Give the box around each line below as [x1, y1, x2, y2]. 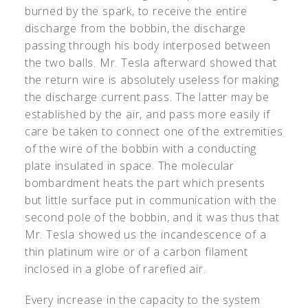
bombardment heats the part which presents [24, 175, 265, 190]
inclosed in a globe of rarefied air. [24, 261, 206, 276]
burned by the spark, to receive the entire [24, 3, 247, 19]
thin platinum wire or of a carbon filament [24, 243, 248, 259]
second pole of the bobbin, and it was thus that [24, 209, 280, 225]
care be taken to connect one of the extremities [24, 123, 283, 139]
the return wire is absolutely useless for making [24, 71, 280, 87]
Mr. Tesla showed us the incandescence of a [24, 226, 267, 242]
